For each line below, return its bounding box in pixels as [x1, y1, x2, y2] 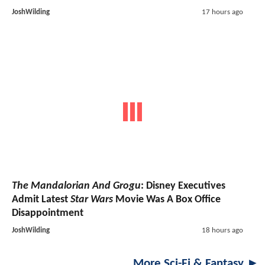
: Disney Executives [141, 180, 225, 192]
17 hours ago [201, 8, 243, 17]
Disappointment [12, 207, 83, 219]
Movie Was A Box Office [113, 193, 221, 205]
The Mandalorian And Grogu [12, 180, 141, 192]
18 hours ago [201, 226, 243, 234]
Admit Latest [12, 193, 70, 205]
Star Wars [70, 193, 113, 205]
